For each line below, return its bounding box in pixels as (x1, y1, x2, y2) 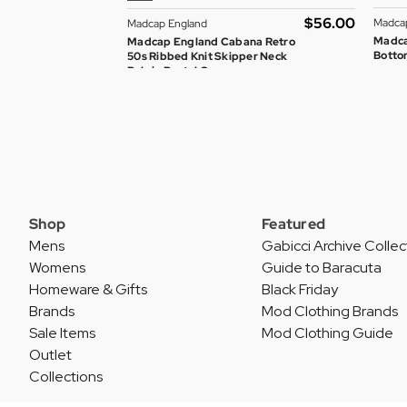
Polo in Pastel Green (127, 64, 233, 79)
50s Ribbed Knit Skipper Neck (127, 49, 287, 65)
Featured (262, 214, 325, 234)
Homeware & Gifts (29, 280, 147, 300)
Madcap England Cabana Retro (127, 35, 295, 50)
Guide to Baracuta (262, 258, 382, 278)
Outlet (29, 345, 72, 365)
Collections (29, 367, 103, 387)
